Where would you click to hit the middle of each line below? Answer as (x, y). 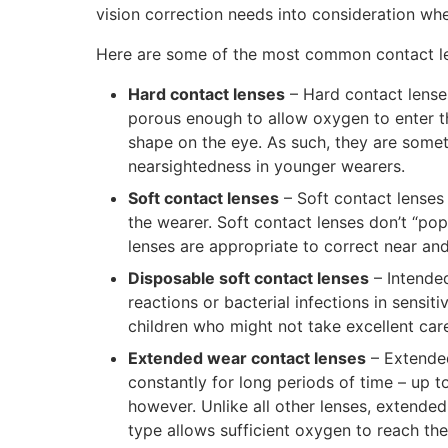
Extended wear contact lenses (247, 358)
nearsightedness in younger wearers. (266, 166)
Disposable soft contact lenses (248, 278)
